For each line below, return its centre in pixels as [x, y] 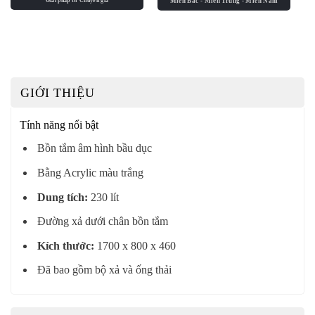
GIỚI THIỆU [58, 93]
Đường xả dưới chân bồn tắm [101, 221]
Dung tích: [61, 197]
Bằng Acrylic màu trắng [89, 172]
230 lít [103, 197]
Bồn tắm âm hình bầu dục [93, 148]
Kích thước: [64, 245]
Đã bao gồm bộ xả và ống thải [103, 270]
